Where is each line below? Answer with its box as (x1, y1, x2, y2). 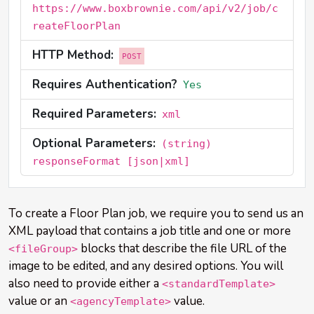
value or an (8, 293, 70, 309)
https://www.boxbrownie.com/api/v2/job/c (32, 2, 278, 15)
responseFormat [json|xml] (32, 155, 190, 168)
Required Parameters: (32, 106, 156, 122)
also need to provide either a (8, 275, 162, 292)
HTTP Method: (32, 47, 114, 63)
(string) (161, 137, 212, 150)
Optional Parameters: (32, 135, 156, 151)
